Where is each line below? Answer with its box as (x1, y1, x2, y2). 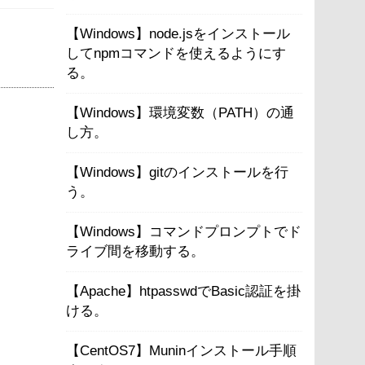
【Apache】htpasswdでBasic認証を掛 (66, 284, 301, 299)
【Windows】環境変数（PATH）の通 (66, 105, 294, 121)
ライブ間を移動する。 (66, 244, 204, 259)
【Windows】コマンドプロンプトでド (66, 224, 301, 240)
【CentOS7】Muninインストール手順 (66, 343, 297, 358)
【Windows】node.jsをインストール (66, 26, 290, 42)
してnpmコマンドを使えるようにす (66, 46, 286, 61)
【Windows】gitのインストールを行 (66, 165, 288, 180)
